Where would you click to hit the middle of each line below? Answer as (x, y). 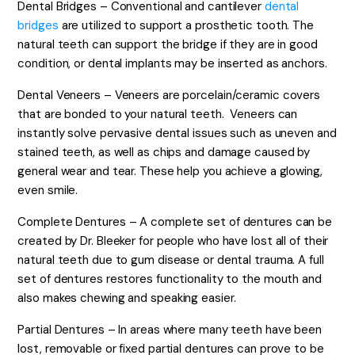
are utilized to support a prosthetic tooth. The (186, 25)
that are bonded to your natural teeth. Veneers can (158, 114)
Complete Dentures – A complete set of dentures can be (175, 222)
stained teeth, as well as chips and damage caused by (164, 152)
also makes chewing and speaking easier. (127, 298)
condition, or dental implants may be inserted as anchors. (172, 63)
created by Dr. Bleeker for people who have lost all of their (173, 241)
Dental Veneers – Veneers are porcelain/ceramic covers (169, 95)
